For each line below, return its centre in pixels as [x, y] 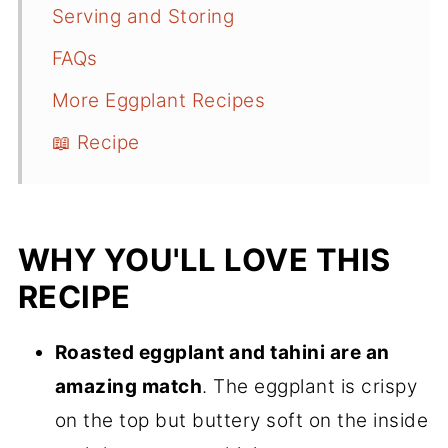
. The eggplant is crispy [310, 387]
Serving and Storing [143, 17]
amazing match [128, 387]
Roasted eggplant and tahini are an [222, 353]
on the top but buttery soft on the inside [241, 421]
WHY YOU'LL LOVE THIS [204, 260]
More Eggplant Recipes [158, 101]
